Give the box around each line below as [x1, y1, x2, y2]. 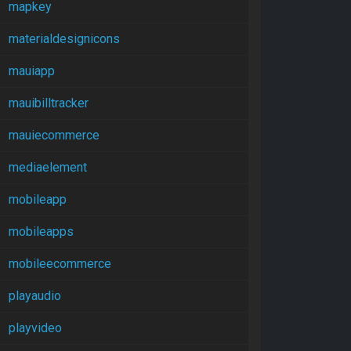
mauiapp [9, 63, 55, 78]
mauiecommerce [9, 128, 100, 143]
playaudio [9, 288, 61, 303]
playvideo [9, 320, 62, 335]
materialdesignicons [9, 31, 120, 46]
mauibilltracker [9, 96, 89, 110]
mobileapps [9, 224, 74, 239]
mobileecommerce [9, 256, 111, 271]
